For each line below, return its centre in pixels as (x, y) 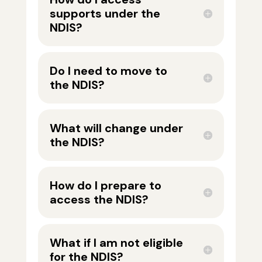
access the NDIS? (99, 200)
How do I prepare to (105, 186)
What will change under (116, 128)
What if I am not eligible (116, 243)
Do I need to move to (108, 71)
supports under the (105, 14)
